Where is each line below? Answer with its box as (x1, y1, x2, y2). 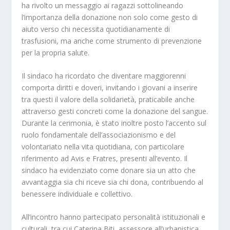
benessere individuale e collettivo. (22, 188, 133, 199)
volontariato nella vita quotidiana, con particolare (22, 141, 185, 151)
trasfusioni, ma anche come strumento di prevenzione (22, 35, 202, 46)
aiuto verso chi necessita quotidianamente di (22, 24, 170, 34)
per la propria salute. (22, 47, 90, 57)
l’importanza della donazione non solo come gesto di (22, 12, 198, 22)
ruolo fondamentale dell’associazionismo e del (22, 129, 176, 140)
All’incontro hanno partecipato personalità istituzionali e (22, 212, 206, 222)
